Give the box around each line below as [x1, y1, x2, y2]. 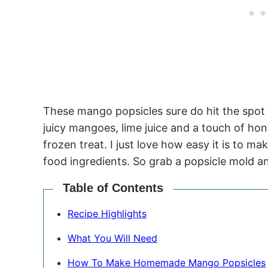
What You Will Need [68, 232, 157, 244]
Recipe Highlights [68, 208, 147, 220]
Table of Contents [63, 181, 163, 194]
